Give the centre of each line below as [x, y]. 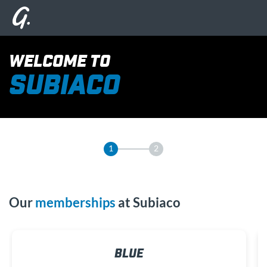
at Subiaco [148, 202]
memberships [75, 202]
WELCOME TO [60, 62]
